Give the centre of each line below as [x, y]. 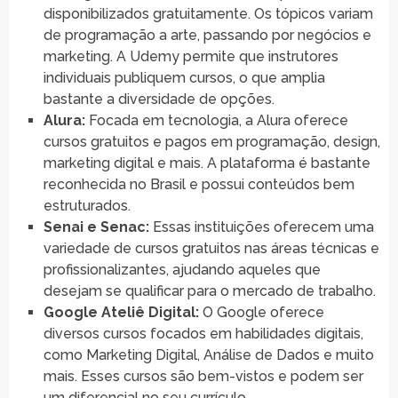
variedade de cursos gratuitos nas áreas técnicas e [211, 248]
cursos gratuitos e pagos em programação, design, [211, 141]
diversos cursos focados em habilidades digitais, [203, 333]
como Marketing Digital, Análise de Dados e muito [208, 354]
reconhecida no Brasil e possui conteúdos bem [199, 184]
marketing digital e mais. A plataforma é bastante [207, 163]
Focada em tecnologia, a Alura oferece [216, 120]
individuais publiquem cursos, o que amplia [184, 77]
